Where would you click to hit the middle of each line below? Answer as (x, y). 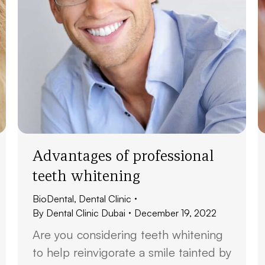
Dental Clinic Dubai (86, 213)
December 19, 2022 (175, 213)
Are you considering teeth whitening (128, 235)
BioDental (53, 199)
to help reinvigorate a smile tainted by (132, 252)
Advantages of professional (123, 156)
